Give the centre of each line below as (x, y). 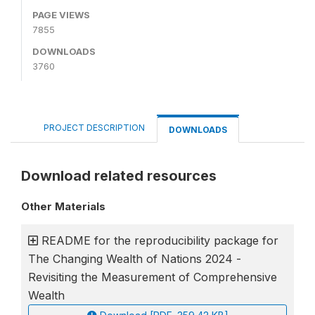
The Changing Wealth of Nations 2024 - (135, 258)
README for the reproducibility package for (160, 240)
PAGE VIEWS (61, 14)
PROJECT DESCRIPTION (94, 127)
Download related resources (119, 175)
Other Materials (63, 206)
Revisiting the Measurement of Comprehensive (153, 277)
